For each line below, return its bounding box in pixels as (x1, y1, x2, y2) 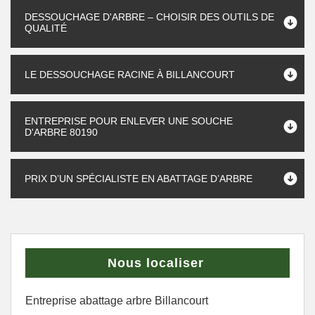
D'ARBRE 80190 (25, 127, 98, 138)
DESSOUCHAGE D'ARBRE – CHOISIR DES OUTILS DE (25, 11, 274, 22)
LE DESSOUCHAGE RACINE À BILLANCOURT (25, 69, 235, 80)
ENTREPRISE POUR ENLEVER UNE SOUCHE (25, 115, 233, 127)
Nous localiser (108, 256, 204, 270)
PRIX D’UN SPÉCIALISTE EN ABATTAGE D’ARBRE (25, 173, 252, 184)
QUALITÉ (25, 22, 67, 34)
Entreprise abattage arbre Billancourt (25, 295, 208, 307)
